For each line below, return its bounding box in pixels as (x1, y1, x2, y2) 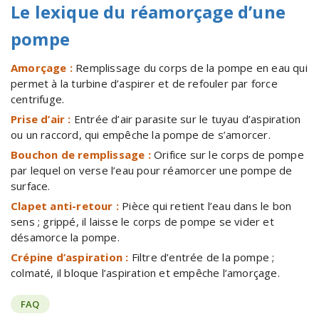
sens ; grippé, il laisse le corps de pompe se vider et (11, 214, 274, 229)
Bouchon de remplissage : (11, 147, 154, 162)
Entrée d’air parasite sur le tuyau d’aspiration (73, 111, 301, 126)
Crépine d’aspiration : (11, 249, 132, 264)
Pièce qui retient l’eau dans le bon (122, 198, 292, 213)
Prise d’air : (11, 111, 74, 126)
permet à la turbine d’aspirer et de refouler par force (11, 75, 278, 90)
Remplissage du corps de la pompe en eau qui (75, 60, 308, 75)
